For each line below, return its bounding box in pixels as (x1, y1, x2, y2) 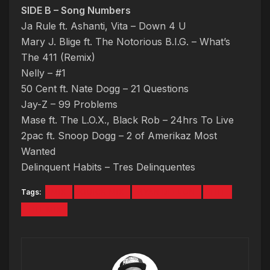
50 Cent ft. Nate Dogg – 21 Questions (21, 83, 189, 95)
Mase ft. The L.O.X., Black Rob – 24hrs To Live (21, 114, 234, 127)
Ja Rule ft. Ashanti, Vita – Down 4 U (21, 20, 186, 33)
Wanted (21, 145, 55, 158)
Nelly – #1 (21, 67, 66, 80)
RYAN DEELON (138, 187, 195, 197)
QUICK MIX (80, 187, 124, 197)
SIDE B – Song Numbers (21, 4, 131, 17)
